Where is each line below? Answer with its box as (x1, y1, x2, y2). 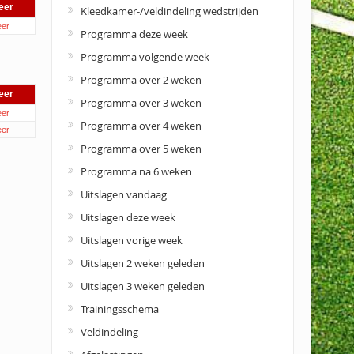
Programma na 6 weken (80, 164, 192, 179)
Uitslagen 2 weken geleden (80, 256, 205, 270)
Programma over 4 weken (80, 119, 201, 133)
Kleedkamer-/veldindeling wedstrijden (80, 4, 258, 18)
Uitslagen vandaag (80, 187, 167, 201)
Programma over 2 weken (80, 73, 201, 87)
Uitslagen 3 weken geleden (80, 279, 205, 293)
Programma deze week (80, 27, 188, 41)
